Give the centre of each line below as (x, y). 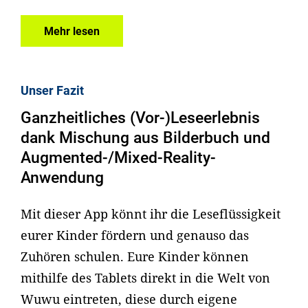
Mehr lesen (72, 31)
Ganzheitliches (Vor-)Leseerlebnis (140, 118)
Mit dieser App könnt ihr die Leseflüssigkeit (151, 213)
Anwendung (62, 178)
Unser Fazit (52, 91)
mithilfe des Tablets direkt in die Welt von (145, 277)
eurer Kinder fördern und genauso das (135, 235)
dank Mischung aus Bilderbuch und (145, 138)
